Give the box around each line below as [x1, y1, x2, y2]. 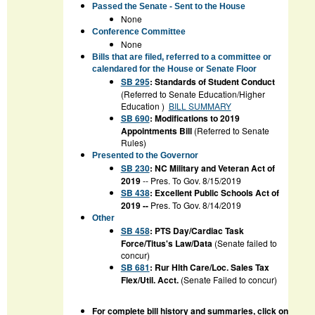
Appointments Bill [120, 124, 194, 137]
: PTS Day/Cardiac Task [149, 224, 244, 238]
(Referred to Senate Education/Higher [120, 88, 265, 101]
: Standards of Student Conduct [149, 75, 275, 89]
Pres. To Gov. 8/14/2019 [150, 199, 241, 212]
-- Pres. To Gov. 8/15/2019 [142, 174, 241, 187]
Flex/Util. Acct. [120, 274, 181, 286]
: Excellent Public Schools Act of [149, 186, 279, 200]
